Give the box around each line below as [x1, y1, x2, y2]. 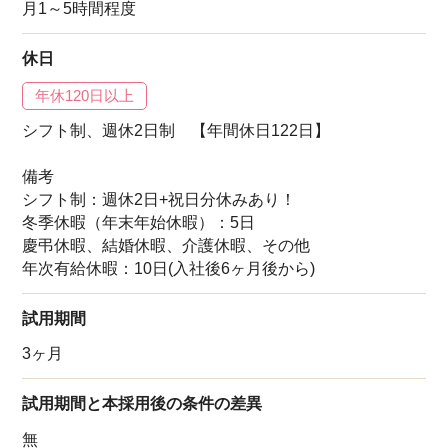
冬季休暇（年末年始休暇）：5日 [22, 214, 256, 232]
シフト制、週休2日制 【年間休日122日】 [22, 122, 331, 140]
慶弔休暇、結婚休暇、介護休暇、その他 [22, 237, 311, 255]
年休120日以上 [35, 87, 135, 105]
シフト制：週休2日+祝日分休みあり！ [22, 191, 297, 209]
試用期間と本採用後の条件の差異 [22, 394, 263, 412]
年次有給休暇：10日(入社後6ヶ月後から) [22, 260, 316, 278]
